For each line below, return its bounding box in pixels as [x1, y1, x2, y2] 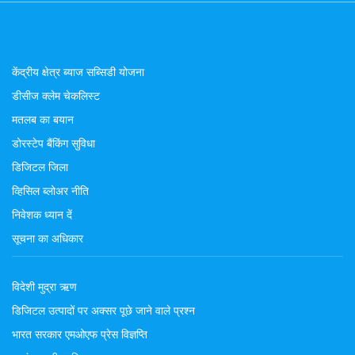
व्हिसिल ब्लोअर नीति [12, 184, 89, 197]
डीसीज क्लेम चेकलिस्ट [12, 89, 100, 102]
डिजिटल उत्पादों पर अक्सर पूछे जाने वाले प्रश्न [12, 303, 195, 317]
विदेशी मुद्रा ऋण [12, 280, 77, 293]
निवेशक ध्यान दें [12, 208, 72, 221]
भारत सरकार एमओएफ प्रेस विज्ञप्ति [12, 327, 147, 341]
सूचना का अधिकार [12, 231, 83, 245]
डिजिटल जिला [12, 160, 68, 174]
